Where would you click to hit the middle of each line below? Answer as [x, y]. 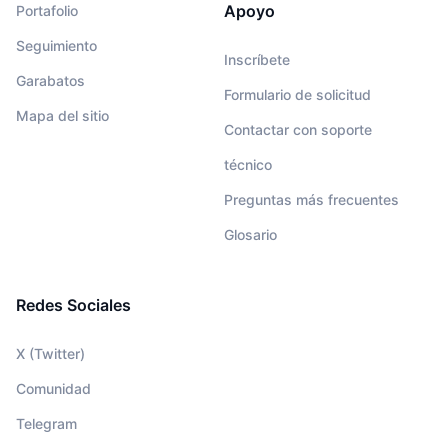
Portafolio [47, 11]
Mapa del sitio [62, 116]
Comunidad [53, 389]
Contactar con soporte [298, 130]
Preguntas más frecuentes [311, 200]
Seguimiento [56, 46]
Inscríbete [257, 60]
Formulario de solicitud [297, 95]
